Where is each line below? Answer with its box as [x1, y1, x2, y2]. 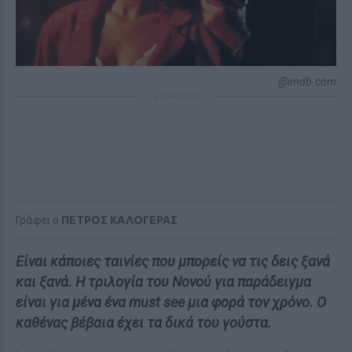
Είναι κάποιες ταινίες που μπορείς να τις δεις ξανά [16, 253, 330, 269]
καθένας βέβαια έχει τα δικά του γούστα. [16, 314, 272, 331]
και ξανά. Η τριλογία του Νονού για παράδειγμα [16, 273, 311, 290]
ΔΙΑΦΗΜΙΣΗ [153, 90, 199, 101]
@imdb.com [278, 75, 336, 88]
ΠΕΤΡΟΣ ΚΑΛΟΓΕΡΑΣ [61, 214, 178, 226]
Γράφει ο [16, 214, 61, 226]
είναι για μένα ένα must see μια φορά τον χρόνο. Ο [16, 294, 326, 310]
